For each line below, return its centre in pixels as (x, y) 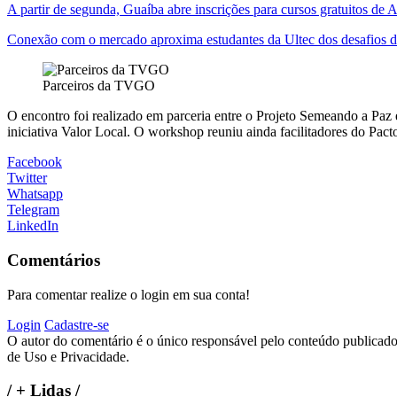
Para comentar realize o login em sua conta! (128, 294)
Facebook (35, 162)
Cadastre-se (77, 324)
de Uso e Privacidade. (68, 356)
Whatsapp (35, 194)
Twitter (27, 178)
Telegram (33, 210)
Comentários (54, 260)
